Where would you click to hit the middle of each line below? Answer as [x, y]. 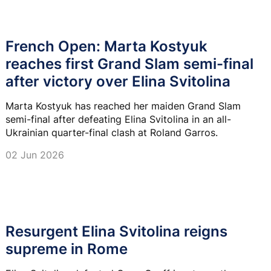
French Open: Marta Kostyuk [106, 46]
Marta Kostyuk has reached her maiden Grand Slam [123, 106]
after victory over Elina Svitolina [118, 81]
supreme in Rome [67, 249]
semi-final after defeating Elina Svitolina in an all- [118, 119]
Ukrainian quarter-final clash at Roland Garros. [112, 132]
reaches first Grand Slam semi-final [129, 64]
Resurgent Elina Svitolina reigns [116, 232]
